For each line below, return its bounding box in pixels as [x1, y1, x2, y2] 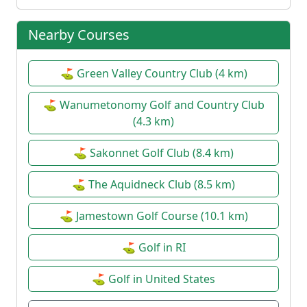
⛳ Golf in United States [92, 271, 215, 286]
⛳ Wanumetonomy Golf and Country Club [42, 97, 265, 112]
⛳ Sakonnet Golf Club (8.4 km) [73, 145, 234, 160]
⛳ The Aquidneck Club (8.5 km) [72, 176, 235, 192]
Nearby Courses [28, 25, 130, 44]
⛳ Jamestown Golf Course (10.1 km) [59, 208, 248, 223]
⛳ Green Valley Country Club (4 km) [60, 65, 247, 81]
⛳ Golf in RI [121, 239, 186, 255]
